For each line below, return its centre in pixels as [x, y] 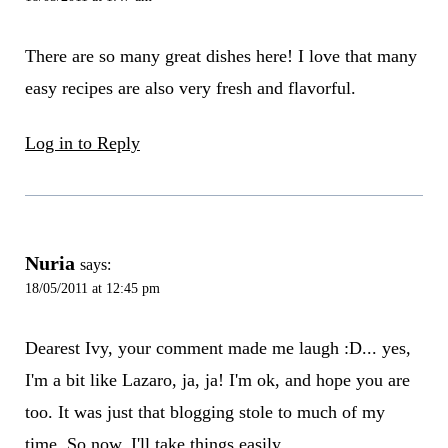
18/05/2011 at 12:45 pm [92, 288]
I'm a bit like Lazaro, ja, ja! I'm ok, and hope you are [217, 379]
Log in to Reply [82, 143]
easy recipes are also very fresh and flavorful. [190, 88]
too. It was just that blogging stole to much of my [204, 411]
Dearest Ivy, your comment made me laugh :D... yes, [217, 347]
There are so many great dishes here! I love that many [220, 56]
